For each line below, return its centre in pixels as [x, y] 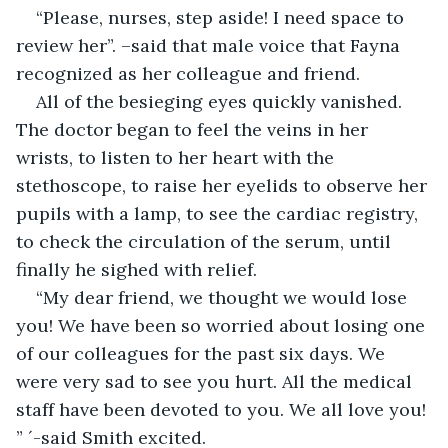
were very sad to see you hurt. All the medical [216, 381]
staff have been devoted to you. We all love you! [223, 409]
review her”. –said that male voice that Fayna [210, 45]
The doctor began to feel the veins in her [194, 129]
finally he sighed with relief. [136, 269]
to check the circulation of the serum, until [206, 241]
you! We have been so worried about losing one [223, 325]
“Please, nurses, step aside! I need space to [222, 17]
